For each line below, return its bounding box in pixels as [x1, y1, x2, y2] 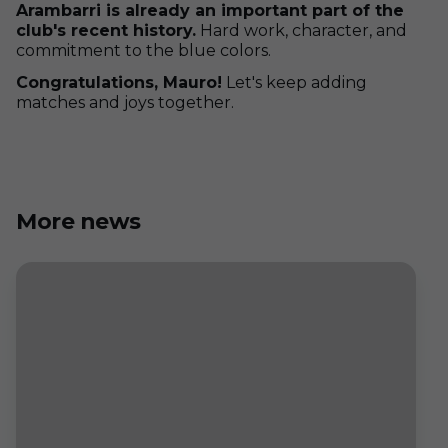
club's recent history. [16, 21, 196, 40]
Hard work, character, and [196, 21, 407, 40]
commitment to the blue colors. [16, 41, 275, 60]
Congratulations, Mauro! [16, 73, 222, 92]
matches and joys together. [16, 93, 234, 112]
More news [16, 208, 142, 235]
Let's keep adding [222, 73, 367, 92]
